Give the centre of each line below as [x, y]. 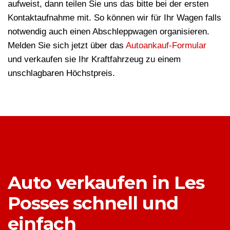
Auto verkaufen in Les [106, 183]
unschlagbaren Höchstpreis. [61, 73]
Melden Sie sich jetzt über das [67, 46]
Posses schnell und [93, 203]
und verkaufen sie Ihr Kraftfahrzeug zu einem [94, 60]
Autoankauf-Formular [166, 46]
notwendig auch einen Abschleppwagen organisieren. [109, 32]
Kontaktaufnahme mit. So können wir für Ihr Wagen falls [114, 18]
